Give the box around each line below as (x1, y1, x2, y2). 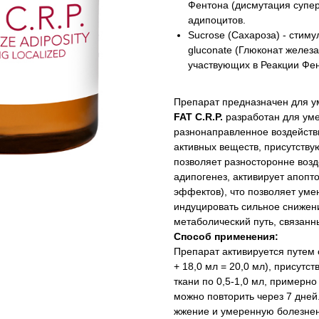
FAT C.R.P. (174, 111, 223, 122)
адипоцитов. (188, 14, 246, 26)
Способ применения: (174, 231, 278, 242)
